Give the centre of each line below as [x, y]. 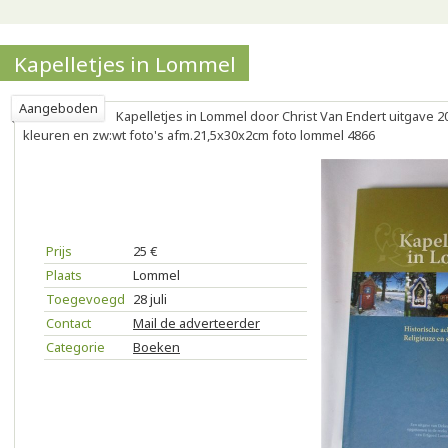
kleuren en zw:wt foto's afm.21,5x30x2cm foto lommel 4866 [199, 135]
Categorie [75, 347]
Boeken [156, 347]
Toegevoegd [85, 299]
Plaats [64, 275]
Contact [68, 323]
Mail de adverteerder [196, 323]
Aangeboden [58, 108]
